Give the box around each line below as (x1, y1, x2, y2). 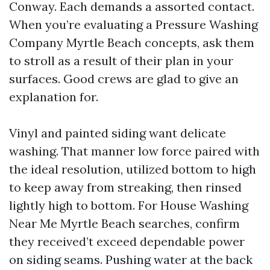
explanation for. (9, 89, 98, 104)
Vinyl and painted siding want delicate (9, 125, 226, 140)
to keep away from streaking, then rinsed (9, 180, 242, 195)
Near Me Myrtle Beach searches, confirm (9, 216, 240, 231)
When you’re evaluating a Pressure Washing (9, 17, 258, 32)
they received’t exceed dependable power (9, 234, 245, 249)
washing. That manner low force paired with (9, 143, 260, 159)
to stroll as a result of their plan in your (9, 53, 233, 68)
